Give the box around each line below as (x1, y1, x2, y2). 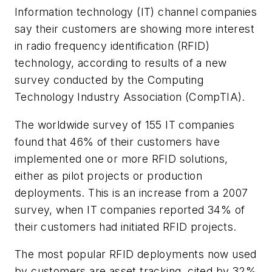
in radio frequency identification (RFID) (15, 39, 209, 52)
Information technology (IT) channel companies (15, 5, 257, 18)
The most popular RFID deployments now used (15, 248, 257, 261)
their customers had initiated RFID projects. (15, 220, 237, 233)
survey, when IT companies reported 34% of (15, 203, 245, 216)
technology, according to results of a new (15, 56, 227, 69)
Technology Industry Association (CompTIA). (15, 90, 245, 103)
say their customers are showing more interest (15, 22, 254, 35)
